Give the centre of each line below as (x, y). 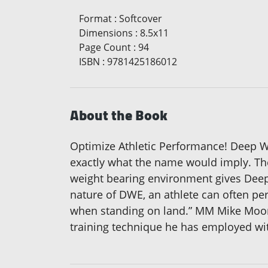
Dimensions (106, 33)
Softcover (141, 18)
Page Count (105, 47)
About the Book (119, 115)
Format (95, 18)
